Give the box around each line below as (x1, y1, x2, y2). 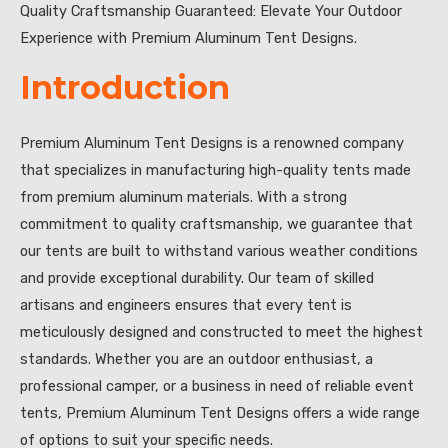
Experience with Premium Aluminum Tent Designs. (20, 29, 357, 47)
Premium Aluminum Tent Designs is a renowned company (20, 133, 404, 152)
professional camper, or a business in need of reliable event (20, 376, 414, 395)
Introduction (20, 67, 230, 107)
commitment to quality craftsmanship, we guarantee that (20, 214, 413, 233)
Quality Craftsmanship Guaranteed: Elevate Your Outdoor (20, 2, 402, 20)
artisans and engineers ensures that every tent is (20, 295, 352, 314)
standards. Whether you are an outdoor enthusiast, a (20, 349, 373, 368)
